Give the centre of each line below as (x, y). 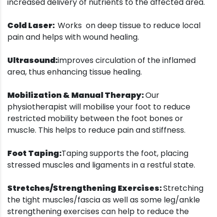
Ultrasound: (32, 61)
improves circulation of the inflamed (127, 61)
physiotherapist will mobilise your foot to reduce (99, 107)
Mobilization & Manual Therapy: (76, 95)
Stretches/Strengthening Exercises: (85, 188)
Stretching (183, 188)
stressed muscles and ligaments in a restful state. (101, 165)
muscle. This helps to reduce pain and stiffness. (96, 130)
